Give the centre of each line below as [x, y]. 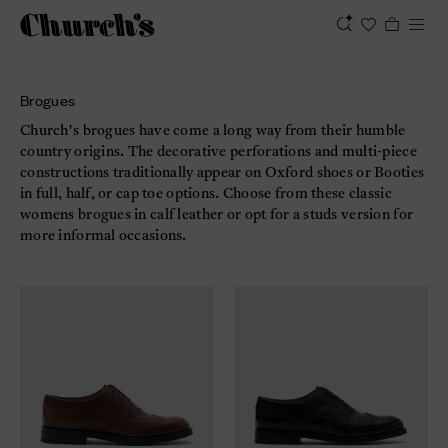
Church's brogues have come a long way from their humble [213, 130]
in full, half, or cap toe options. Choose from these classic [206, 193]
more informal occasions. [103, 235]
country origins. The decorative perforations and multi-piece [218, 151]
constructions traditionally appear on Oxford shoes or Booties [222, 172]
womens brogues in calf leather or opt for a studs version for [217, 214]
